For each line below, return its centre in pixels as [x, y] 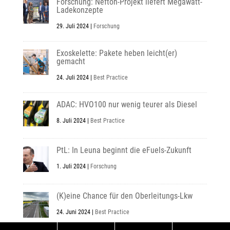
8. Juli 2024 [71, 121]
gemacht [71, 62]
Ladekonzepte [80, 10]
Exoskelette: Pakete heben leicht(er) [117, 53]
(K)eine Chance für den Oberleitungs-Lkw [124, 196]
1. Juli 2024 [71, 167]
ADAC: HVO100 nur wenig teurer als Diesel [127, 105]
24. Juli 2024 [72, 78]
